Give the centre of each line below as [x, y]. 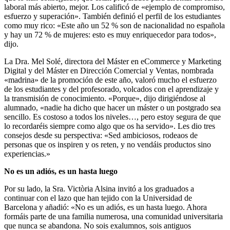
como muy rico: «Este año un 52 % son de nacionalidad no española [114, 25]
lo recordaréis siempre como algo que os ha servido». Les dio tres [110, 126]
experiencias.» [27, 154]
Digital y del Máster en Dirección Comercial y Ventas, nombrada [109, 70]
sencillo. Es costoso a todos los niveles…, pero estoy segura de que [112, 117]
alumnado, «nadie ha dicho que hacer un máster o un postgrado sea [112, 107]
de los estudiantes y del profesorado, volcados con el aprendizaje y [111, 89]
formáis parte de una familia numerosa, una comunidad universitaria [113, 216]
